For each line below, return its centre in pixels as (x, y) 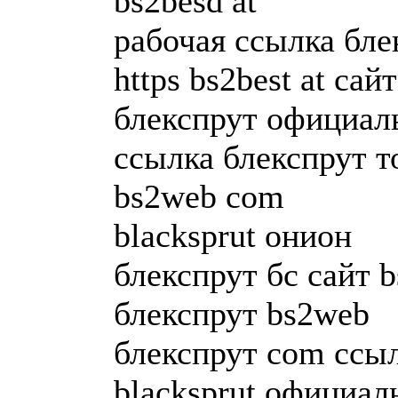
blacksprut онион (233, 235)
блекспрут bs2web (242, 313)
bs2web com (199, 196)
